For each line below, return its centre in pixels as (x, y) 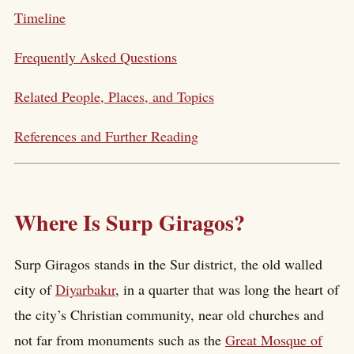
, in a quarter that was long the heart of (227, 289)
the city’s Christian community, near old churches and (169, 314)
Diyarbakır (85, 289)
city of (35, 289)
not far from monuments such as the (120, 339)
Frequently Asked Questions (96, 56)
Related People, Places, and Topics (114, 96)
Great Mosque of (274, 339)
